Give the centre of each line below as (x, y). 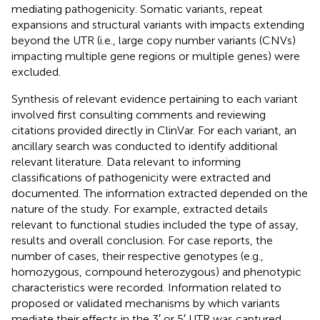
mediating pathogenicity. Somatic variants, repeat (137, 9)
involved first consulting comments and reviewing (139, 114)
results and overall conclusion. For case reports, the (142, 240)
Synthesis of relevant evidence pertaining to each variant (155, 99)
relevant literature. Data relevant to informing (126, 161)
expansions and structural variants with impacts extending (158, 24)
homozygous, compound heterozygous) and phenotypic (156, 271)
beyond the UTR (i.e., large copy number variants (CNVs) (154, 40)
